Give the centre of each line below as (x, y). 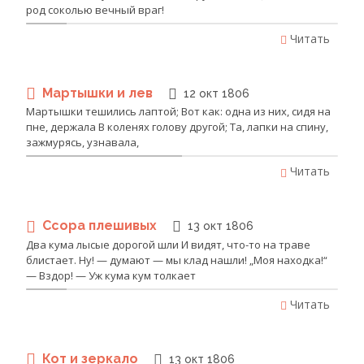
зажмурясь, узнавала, (82, 143)
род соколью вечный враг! (95, 9)
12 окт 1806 (217, 93)
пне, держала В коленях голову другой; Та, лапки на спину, (177, 127)
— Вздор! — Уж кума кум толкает (111, 275)
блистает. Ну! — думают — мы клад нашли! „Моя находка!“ (177, 260)
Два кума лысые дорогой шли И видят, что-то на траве (168, 244)
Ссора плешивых (101, 226)
